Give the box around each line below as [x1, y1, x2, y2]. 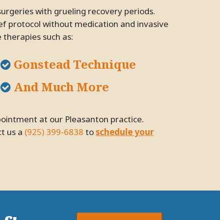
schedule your [96, 126, 154, 137]
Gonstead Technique [11, 55, 136, 72]
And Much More [11, 78, 109, 95]
